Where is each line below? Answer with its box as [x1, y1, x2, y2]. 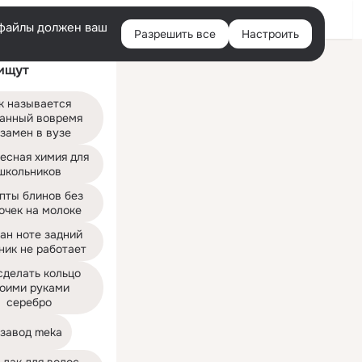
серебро [6, 295, 52, 309]
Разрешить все [134, 27, 216, 41]
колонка [126, 61, 164, 74]
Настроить [242, 27, 299, 41]
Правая [126, 48, 161, 61]
